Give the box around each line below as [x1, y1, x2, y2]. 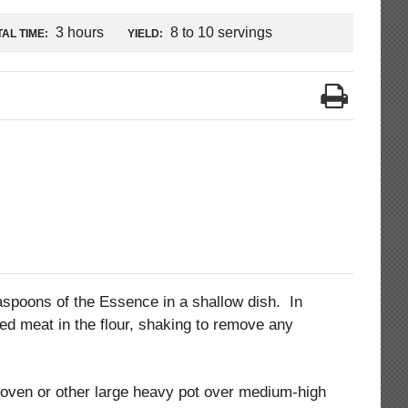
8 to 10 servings [166, 24, 272, 40]
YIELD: [127, 26, 163, 40]
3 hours [55, 24, 104, 40]
